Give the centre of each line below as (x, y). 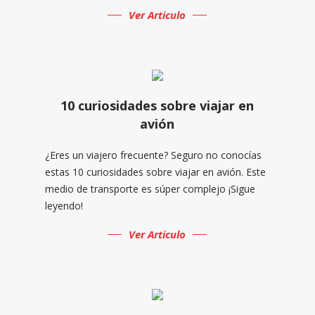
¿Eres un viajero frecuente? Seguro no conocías (153, 155)
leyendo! (64, 205)
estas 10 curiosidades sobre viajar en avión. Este (155, 172)
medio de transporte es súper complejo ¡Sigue (150, 188)
